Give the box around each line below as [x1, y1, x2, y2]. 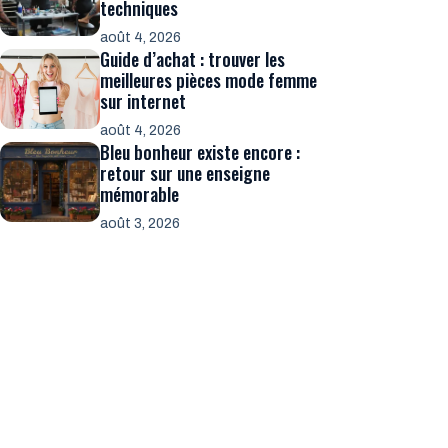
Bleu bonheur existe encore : [100, 138, 300, 165]
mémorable [100, 180, 179, 207]
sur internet [100, 87, 186, 114]
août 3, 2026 [100, 215, 180, 231]
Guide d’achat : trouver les [100, 45, 285, 72]
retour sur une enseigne [100, 159, 270, 186]
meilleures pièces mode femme [100, 66, 317, 93]
